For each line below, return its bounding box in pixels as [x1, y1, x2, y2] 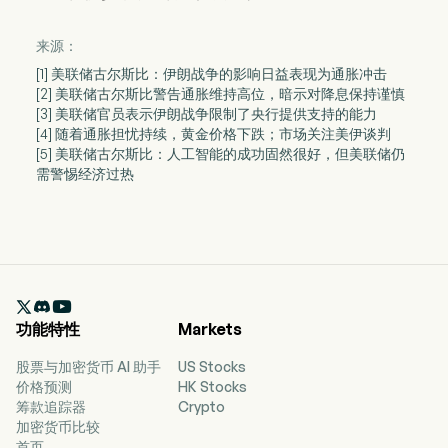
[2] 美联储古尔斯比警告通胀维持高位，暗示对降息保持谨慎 [35, 85, 405, 103]
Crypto [178, 398, 225, 416]
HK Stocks [178, 378, 247, 396]
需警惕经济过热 [35, 165, 134, 183]
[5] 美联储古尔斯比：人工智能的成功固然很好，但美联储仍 [35, 145, 405, 163]
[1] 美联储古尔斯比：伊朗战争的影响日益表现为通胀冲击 [35, 65, 387, 83]
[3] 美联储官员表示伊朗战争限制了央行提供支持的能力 [35, 105, 377, 123]
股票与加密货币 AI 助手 [16, 358, 161, 376]
